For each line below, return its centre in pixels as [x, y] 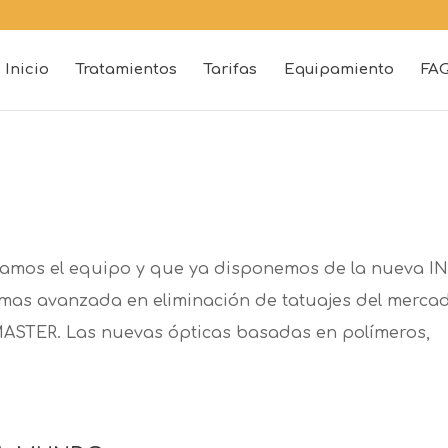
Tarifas [230, 69]
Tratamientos [126, 69]
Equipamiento [338, 69]
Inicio [26, 69]
